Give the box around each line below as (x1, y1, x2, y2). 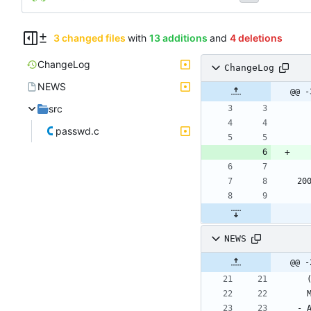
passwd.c (56, 124, 99, 137)
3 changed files (53, 31, 126, 44)
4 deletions (229, 31, 283, 44)
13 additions (149, 31, 208, 44)
